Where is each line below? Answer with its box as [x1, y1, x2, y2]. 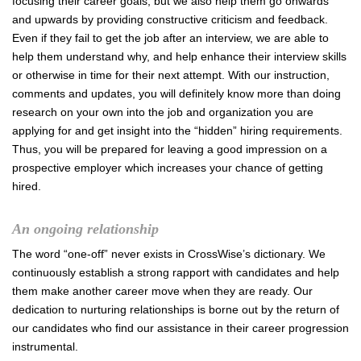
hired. [12, 180, 41, 193]
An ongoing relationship [12, 220, 159, 237]
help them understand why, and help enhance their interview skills [12, 50, 346, 63]
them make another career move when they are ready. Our [12, 284, 313, 297]
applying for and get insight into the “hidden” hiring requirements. [12, 124, 342, 137]
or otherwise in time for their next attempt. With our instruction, [12, 68, 330, 81]
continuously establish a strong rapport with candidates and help [12, 266, 339, 279]
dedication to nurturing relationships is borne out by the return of [12, 303, 339, 316]
